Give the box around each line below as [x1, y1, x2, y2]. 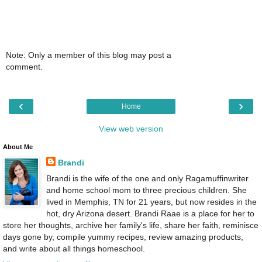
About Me [3, 143, 33, 150]
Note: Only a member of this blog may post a [6, 50, 171, 60]
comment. [6, 62, 43, 72]
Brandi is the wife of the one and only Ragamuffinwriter [46, 173, 249, 183]
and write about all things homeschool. [3, 243, 145, 253]
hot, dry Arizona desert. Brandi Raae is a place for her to [46, 208, 254, 218]
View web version [99, 123, 163, 133]
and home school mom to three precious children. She [46, 185, 247, 195]
